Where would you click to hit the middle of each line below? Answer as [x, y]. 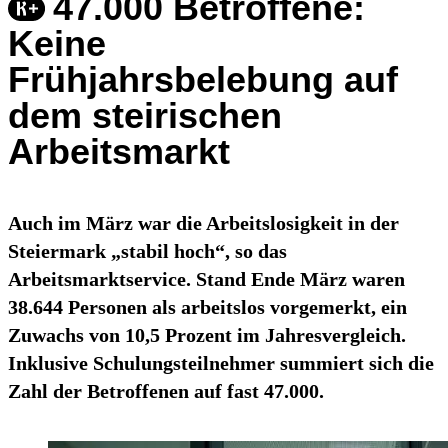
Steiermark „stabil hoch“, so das [147, 251]
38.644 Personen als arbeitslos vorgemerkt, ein [207, 307]
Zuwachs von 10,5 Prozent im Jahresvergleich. [207, 335]
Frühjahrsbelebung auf [203, 80]
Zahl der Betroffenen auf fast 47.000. [166, 391]
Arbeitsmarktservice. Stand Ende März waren [206, 279]
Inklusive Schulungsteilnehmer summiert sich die [221, 363]
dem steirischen [145, 116]
